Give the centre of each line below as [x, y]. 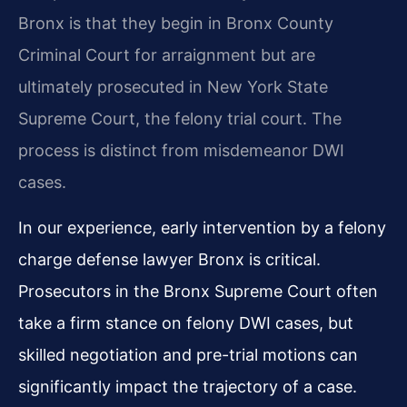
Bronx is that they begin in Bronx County [176, 24]
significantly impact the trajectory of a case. [188, 386]
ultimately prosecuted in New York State [173, 87]
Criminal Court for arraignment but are [167, 55]
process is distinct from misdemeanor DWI [181, 151]
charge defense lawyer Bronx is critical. [169, 259]
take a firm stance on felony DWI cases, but [186, 323]
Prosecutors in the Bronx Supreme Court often [198, 291]
